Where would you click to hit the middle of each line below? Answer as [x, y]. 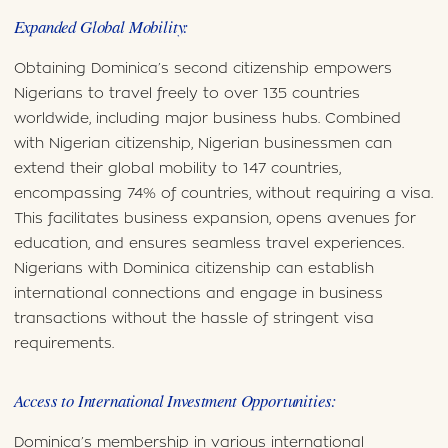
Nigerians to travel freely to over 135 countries [186, 93]
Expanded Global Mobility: [101, 27]
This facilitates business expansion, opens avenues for [214, 218]
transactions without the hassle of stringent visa [193, 318]
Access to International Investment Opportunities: [175, 401]
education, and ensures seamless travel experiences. [208, 243]
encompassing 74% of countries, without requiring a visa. [223, 193]
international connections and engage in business [198, 293]
